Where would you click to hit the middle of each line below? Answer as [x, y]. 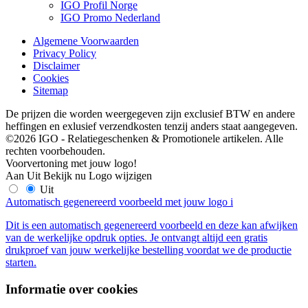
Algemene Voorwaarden [86, 41]
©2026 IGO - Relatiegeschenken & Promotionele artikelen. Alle [144, 138]
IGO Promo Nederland [110, 17]
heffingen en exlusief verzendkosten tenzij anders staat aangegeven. [153, 126]
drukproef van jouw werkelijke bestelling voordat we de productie [148, 250]
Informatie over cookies [71, 289]
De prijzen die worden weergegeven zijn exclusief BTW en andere [150, 113]
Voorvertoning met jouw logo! [71, 163]
